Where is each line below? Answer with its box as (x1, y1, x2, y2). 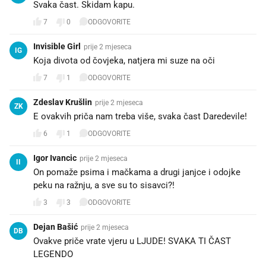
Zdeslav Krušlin (33, 97, 92, 107)
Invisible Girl (33, 41, 81, 51)
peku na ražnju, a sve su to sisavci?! (33, 179, 175, 191)
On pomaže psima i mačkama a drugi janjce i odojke (33, 166, 240, 178)
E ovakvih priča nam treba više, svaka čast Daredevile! (33, 110, 247, 122)
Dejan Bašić (33, 221, 78, 232)
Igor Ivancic (33, 153, 77, 163)
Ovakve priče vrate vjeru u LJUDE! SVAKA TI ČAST (33, 235, 231, 246)
